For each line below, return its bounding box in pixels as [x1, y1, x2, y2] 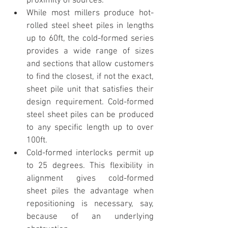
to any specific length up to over [26, 123, 154, 133]
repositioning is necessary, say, [26, 199, 154, 210]
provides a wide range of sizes [26, 46, 154, 57]
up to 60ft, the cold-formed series [26, 34, 154, 44]
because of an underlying [26, 212, 154, 222]
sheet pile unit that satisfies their [26, 84, 154, 95]
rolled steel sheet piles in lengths [26, 21, 154, 32]
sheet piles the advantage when [26, 186, 154, 197]
